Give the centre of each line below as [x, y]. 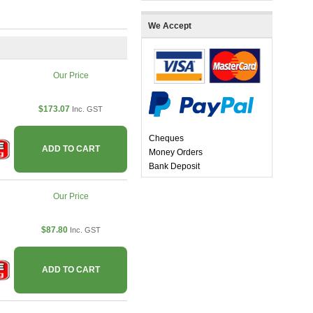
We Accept [170, 26]
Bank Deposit [174, 167]
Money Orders [176, 153]
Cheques [166, 139]
